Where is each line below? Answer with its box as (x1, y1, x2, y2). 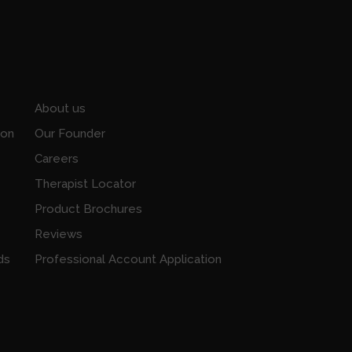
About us (35, 101, 86, 116)
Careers (35, 152, 79, 167)
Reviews (35, 227, 83, 242)
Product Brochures (35, 202, 143, 217)
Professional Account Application (35, 252, 222, 267)
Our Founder (35, 126, 106, 141)
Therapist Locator (35, 177, 137, 192)
